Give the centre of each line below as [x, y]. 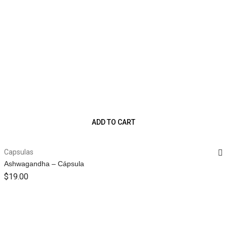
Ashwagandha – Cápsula [44, 164]
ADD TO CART [113, 122]
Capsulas [19, 152]
